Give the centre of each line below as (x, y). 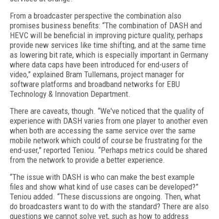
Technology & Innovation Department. (70, 94)
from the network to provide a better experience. (88, 160)
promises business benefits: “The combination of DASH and (106, 25)
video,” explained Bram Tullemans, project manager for (97, 74)
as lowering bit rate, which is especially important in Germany (109, 55)
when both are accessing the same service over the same (103, 131)
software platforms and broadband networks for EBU (95, 84)
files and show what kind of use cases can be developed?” (104, 187)
